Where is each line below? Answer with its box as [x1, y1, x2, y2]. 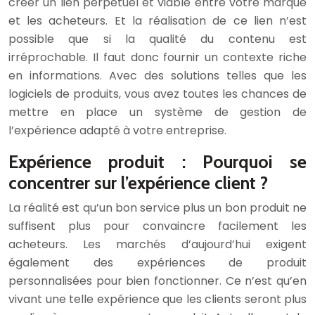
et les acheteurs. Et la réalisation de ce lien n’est [8, 13, 307, 30]
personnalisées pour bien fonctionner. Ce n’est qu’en [8, 273, 307, 290]
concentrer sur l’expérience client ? [8, 172, 268, 194]
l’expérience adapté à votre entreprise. [8, 122, 226, 139]
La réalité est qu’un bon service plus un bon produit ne [8, 200, 307, 217]
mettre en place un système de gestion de [8, 104, 307, 121]
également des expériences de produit [8, 255, 307, 271]
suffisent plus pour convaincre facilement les [8, 218, 307, 235]
